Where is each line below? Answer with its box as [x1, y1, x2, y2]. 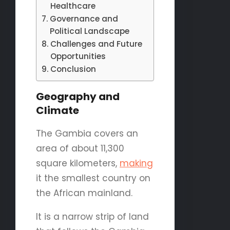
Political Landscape [50, 25, 130, 36]
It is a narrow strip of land [36, 210, 149, 223]
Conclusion [50, 63, 97, 74]
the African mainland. [36, 186, 132, 199]
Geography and [36, 89, 120, 104]
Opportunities [50, 50, 106, 62]
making [120, 157, 153, 169]
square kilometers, [36, 157, 120, 169]
